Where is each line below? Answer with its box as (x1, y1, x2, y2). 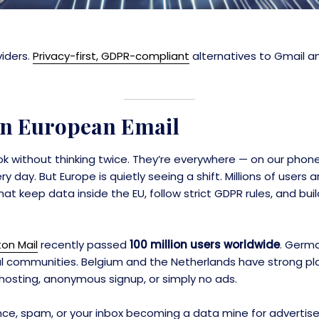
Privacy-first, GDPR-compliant (33, 48, 190, 63)
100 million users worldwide (130, 237, 281, 253)
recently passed (38, 237, 130, 253)
